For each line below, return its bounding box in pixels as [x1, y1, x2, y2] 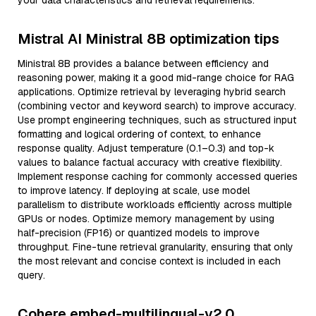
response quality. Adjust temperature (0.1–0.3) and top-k [18, 142, 274, 154]
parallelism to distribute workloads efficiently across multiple [18, 198, 292, 211]
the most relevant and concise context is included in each [18, 255, 281, 267]
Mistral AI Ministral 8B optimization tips [18, 30, 279, 48]
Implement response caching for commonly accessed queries [18, 170, 298, 183]
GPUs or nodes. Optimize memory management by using [18, 212, 274, 225]
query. [18, 269, 45, 281]
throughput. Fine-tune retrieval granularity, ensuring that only [18, 241, 293, 253]
